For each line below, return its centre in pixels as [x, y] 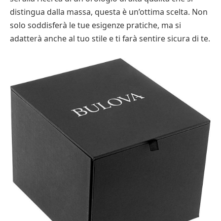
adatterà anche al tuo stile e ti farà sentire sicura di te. [110, 39]
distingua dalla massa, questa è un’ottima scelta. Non [109, 12]
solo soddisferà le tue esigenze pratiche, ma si [95, 25]
